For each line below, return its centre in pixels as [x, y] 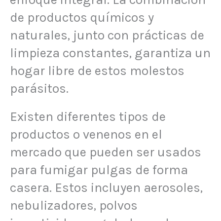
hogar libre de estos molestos [97, 71]
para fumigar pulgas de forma [99, 170]
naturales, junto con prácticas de [107, 35]
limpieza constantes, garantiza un [110, 53]
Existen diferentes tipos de [88, 117]
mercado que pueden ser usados [106, 152]
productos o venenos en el [86, 135]
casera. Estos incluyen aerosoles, [106, 188]
